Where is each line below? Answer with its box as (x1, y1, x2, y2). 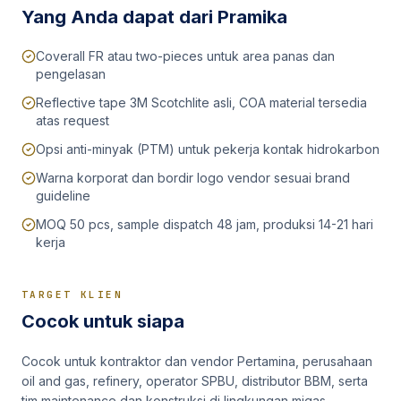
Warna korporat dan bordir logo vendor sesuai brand (36, 170, 350, 185)
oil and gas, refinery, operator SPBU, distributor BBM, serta (21, 373, 368, 388)
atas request (36, 113, 109, 128)
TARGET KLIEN (21, 288, 124, 301)
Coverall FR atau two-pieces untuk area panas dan (36, 48, 335, 64)
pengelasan (36, 66, 106, 81)
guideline (36, 188, 90, 203)
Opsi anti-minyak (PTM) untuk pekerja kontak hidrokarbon (36, 141, 380, 157)
